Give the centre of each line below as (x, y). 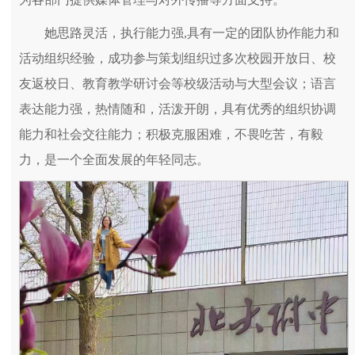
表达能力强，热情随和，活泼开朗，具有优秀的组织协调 (177, 109)
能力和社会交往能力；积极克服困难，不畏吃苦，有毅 (171, 135)
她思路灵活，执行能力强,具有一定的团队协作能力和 (192, 33)
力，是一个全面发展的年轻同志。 (114, 160)
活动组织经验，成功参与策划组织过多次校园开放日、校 (177, 59)
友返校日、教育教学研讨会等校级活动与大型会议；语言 (177, 84)
